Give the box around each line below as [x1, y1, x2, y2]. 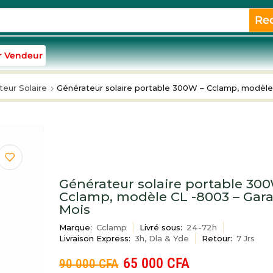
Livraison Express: [59, 233, 131, 244]
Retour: [202, 233, 233, 244]
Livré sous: [140, 222, 183, 233]
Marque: [59, 222, 93, 233]
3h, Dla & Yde [135, 233, 190, 244]
